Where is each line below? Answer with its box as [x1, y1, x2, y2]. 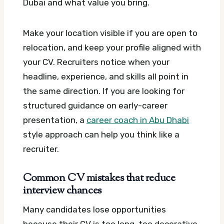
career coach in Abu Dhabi [86, 114, 189, 125]
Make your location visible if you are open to [23, 27, 197, 38]
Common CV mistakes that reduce [23, 170, 175, 186]
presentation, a [23, 114, 86, 125]
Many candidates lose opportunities [23, 204, 166, 215]
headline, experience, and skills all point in [23, 71, 188, 81]
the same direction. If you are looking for [23, 85, 184, 96]
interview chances [23, 183, 101, 198]
